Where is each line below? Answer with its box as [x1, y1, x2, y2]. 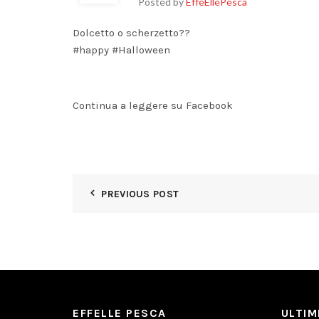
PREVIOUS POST [101, 188, 179, 200]
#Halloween [112, 43, 170, 56]
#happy [73, 43, 109, 56]
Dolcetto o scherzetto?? [73, 26, 190, 39]
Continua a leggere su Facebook [73, 99, 233, 112]
